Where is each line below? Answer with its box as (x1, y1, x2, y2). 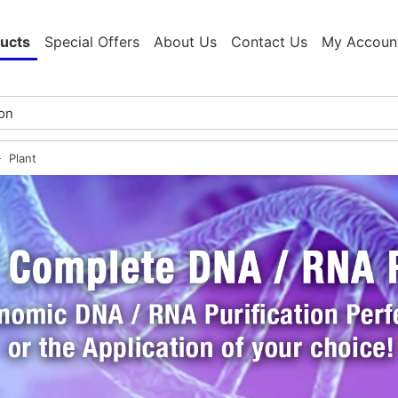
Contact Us (231, 33, 307, 52)
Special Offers (44, 33, 139, 52)
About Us (154, 33, 217, 52)
